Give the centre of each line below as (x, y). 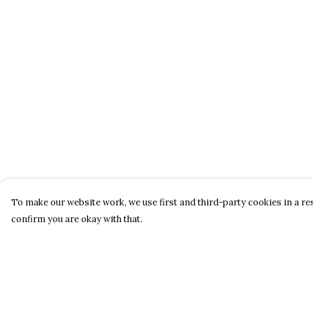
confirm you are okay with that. (77, 219)
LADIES (102, 299)
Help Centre (248, 299)
